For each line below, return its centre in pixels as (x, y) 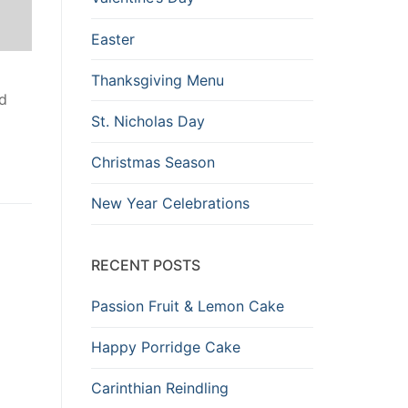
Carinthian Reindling (160, 388)
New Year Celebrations (170, 204)
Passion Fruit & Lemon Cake (188, 306)
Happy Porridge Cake (166, 347)
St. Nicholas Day (148, 121)
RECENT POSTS (146, 265)
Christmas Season (153, 163)
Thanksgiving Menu (158, 80)
